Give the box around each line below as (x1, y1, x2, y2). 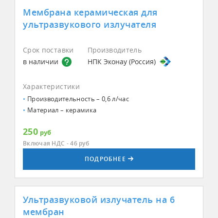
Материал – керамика (27, 105, 97, 114)
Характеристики (23, 81, 80, 91)
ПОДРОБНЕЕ (84, 155, 126, 163)
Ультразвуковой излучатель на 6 (23, 193, 175, 205)
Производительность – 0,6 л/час (27, 94, 129, 103)
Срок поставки (23, 45, 74, 54)
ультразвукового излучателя (23, 18, 156, 30)
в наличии (23, 56, 58, 66)
